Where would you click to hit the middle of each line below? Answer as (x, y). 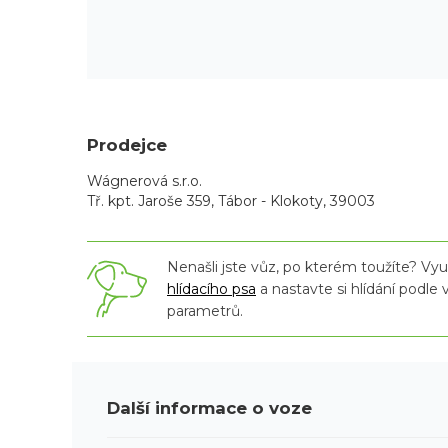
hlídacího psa (211, 289)
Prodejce (127, 145)
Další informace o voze (209, 407)
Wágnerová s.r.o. (144, 181)
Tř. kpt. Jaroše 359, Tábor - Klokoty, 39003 (231, 201)
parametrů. (205, 311)
